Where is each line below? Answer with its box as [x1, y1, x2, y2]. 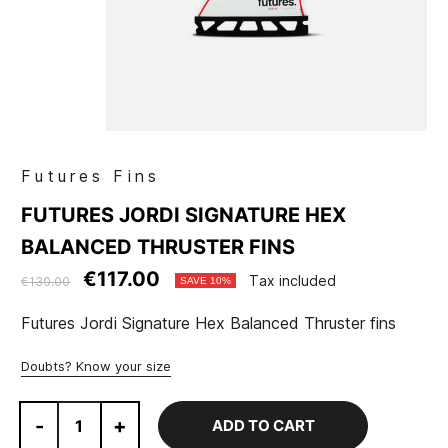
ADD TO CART [211, 416, 315, 436]
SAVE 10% [180, 275, 232, 287]
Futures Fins [21, 166, 161, 187]
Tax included [249, 272, 337, 290]
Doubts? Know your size [21, 358, 172, 375]
